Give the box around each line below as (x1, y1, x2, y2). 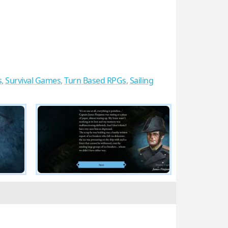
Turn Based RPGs (64, 75, 126, 87)
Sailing (129, 75, 153, 87)
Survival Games (5, 75, 61, 87)
